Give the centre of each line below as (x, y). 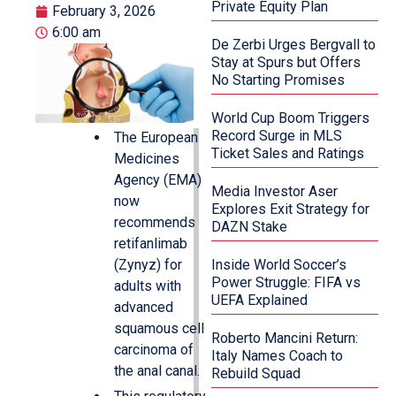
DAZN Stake (250, 227)
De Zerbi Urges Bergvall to (294, 45)
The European (156, 138)
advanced (144, 308)
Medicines (147, 159)
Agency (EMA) (158, 180)
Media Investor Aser (275, 192)
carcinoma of (154, 350)
